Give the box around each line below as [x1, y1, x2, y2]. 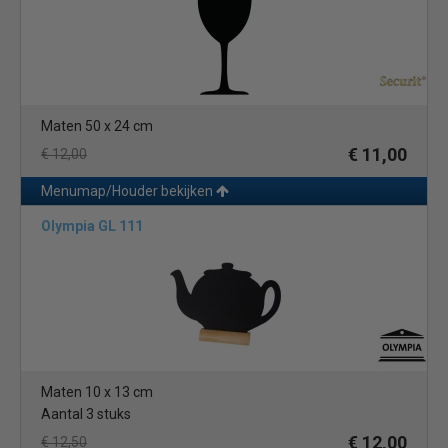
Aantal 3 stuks [41, 406, 131, 422]
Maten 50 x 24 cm [41, 118, 153, 134]
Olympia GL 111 [41, 218, 143, 234]
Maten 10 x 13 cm [41, 384, 153, 400]
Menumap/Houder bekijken [41, 183, 216, 199]
